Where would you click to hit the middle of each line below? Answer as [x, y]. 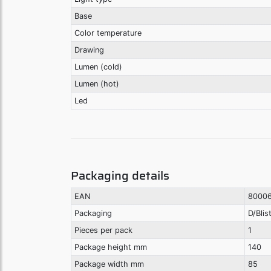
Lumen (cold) [98, 67]
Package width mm [109, 264]
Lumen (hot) [96, 84]
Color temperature [108, 33]
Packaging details [120, 176]
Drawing [89, 50]
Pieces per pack [103, 230]
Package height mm [110, 247]
